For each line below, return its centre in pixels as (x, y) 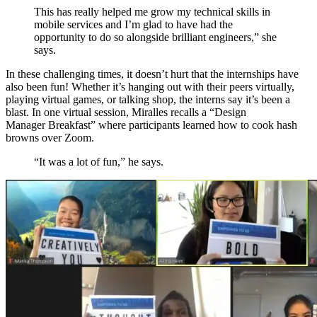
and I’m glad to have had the (169, 25)
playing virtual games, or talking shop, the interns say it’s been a (148, 100)
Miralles (151, 113)
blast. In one (34, 113)
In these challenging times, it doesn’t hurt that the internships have (152, 74)
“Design (228, 113)
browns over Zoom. (50, 138)
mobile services (70, 25)
